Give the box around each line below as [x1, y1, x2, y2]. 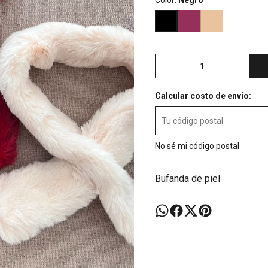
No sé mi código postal [155, 141, 239, 151]
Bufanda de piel [155, 173, 223, 184]
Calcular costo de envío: [155, 91, 251, 100]
